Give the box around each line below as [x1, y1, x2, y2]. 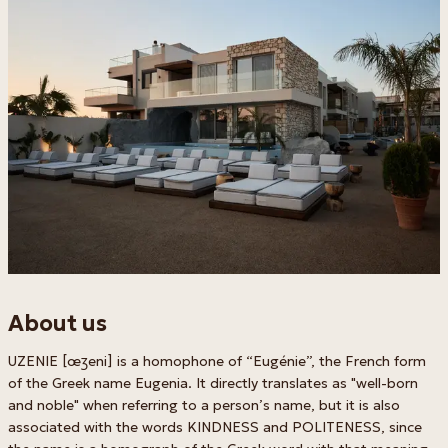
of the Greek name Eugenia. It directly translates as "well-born [8, 374, 418, 393]
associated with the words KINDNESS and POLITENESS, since [8, 418, 422, 437]
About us [8, 309, 107, 338]
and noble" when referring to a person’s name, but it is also [8, 396, 400, 415]
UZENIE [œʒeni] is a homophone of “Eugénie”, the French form [8, 352, 426, 371]
